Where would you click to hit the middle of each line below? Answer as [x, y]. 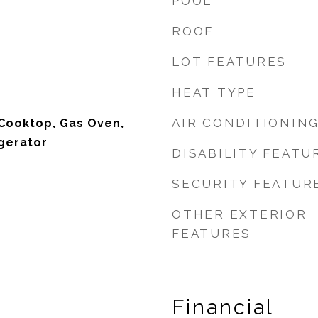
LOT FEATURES [229, 62]
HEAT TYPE [214, 92]
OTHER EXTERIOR [240, 214]
